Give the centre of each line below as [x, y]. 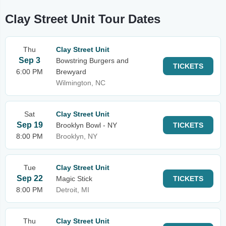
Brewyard [71, 72]
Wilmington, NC [81, 83]
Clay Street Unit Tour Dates [83, 19]
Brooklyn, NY [77, 136]
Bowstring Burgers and [92, 61]
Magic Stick [74, 179]
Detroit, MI [73, 190]
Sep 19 [30, 125]
